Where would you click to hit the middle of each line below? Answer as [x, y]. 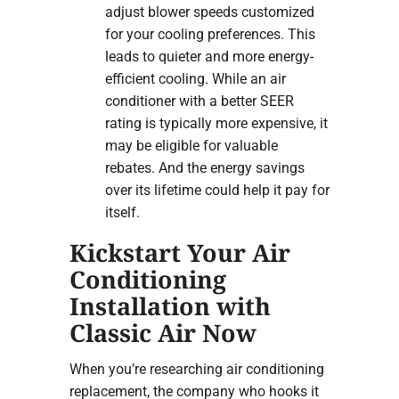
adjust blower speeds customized [209, 12]
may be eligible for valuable [191, 145]
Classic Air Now [163, 332]
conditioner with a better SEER [199, 101]
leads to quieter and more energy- [209, 56]
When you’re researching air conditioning [196, 370]
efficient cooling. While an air [195, 78]
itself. [122, 212]
